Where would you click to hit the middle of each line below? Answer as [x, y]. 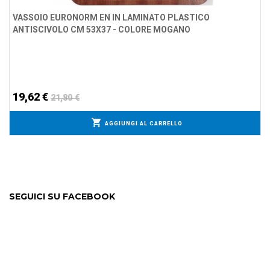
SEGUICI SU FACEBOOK [62, 196]
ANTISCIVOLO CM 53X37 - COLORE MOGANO [102, 29]
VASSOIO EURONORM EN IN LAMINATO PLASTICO [111, 17]
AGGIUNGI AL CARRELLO [144, 123]
